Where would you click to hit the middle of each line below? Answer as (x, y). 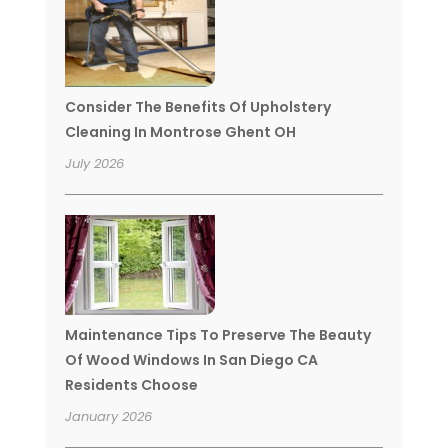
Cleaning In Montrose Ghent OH (180, 131)
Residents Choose (131, 384)
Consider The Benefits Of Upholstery (197, 106)
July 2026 (94, 163)
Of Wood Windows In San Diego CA (191, 359)
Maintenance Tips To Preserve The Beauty (217, 334)
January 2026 (108, 416)
